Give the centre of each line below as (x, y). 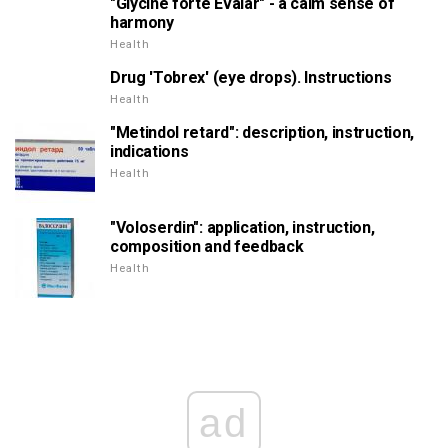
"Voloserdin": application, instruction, (242, 227)
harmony (142, 22)
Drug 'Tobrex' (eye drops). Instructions (251, 77)
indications (149, 151)
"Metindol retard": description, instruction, (262, 132)
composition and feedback (207, 246)
